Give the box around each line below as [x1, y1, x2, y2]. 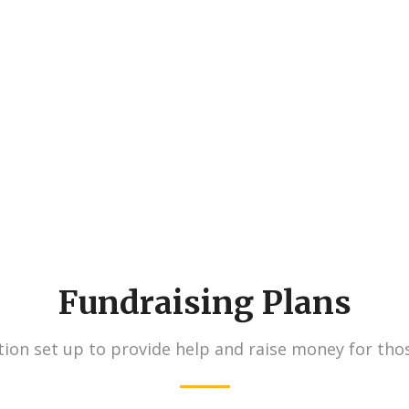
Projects [295, 81, 365, 103]
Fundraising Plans [58, 282, 351, 323]
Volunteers [33, 81, 125, 103]
